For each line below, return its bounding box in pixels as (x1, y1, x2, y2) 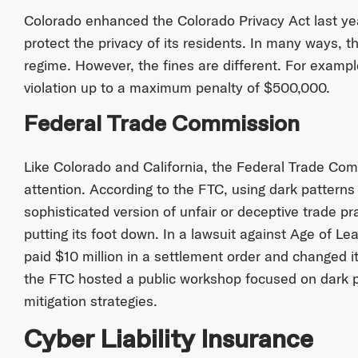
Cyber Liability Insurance (23, 323, 313, 356)
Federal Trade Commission (23, 110, 300, 139)
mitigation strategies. (23, 291, 157, 310)
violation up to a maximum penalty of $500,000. (23, 78, 330, 97)
